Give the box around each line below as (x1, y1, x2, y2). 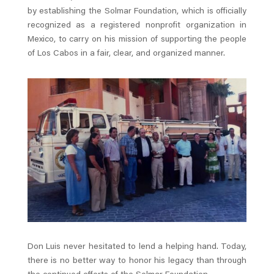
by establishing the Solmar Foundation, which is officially (27, 7, 247, 17)
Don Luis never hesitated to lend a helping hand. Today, (27, 242, 247, 251)
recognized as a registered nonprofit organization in (27, 21, 247, 31)
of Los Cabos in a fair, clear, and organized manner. (27, 50, 225, 59)
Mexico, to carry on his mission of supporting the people (27, 35, 247, 45)
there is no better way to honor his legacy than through (27, 256, 247, 265)
